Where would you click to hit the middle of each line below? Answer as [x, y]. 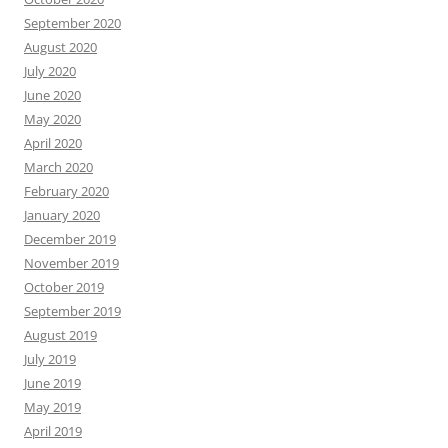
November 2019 [71, 263]
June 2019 [52, 383]
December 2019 [70, 239]
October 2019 [64, 287]
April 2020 [53, 143]
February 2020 [66, 191]
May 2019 [52, 407]
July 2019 [50, 359]
